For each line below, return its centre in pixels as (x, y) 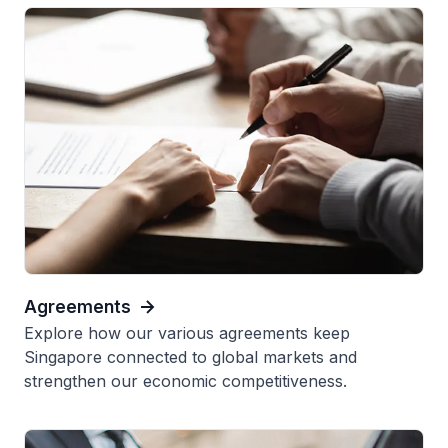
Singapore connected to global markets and (190, 356)
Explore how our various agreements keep (187, 332)
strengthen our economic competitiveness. (185, 380)
